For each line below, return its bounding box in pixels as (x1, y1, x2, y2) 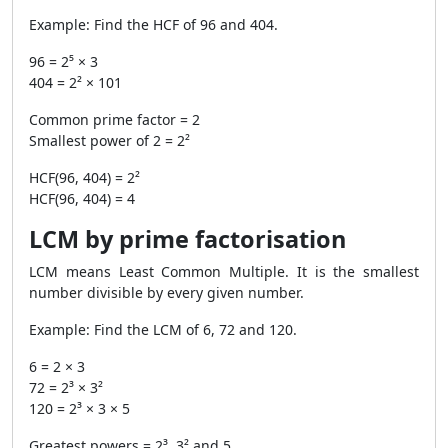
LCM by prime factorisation (29, 223, 346, 255)
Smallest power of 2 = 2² (29, 131, 190, 150)
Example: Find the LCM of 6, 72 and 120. (29, 320, 297, 339)
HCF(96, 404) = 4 (29, 189, 135, 208)
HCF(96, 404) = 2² (29, 168, 140, 187)
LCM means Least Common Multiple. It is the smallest (29, 262, 419, 281)
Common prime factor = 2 (29, 110, 200, 129)
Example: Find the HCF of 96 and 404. (29, 15, 278, 34)
